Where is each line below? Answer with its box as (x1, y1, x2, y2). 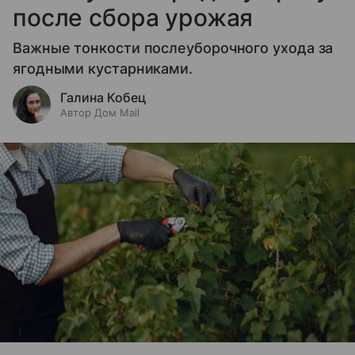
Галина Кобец (60, 89, 147, 105)
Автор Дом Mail (60, 105, 139, 119)
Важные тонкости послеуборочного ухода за (13, 39, 334, 56)
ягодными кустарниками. (13, 59, 193, 77)
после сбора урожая (13, 2, 254, 32)
